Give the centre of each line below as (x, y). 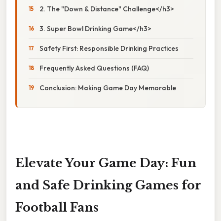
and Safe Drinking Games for (108, 185)
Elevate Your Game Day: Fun (106, 163)
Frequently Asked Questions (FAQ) (94, 68)
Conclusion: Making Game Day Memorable (108, 88)
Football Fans (57, 207)
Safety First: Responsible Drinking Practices (109, 48)
